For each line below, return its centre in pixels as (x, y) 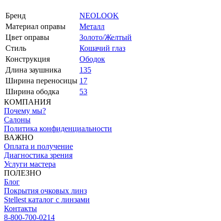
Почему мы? (25, 111)
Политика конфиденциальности (58, 129)
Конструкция (28, 59)
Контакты (20, 208)
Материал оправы (36, 26)
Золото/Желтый (106, 37)
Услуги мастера (30, 164)
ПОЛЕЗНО (23, 173)
